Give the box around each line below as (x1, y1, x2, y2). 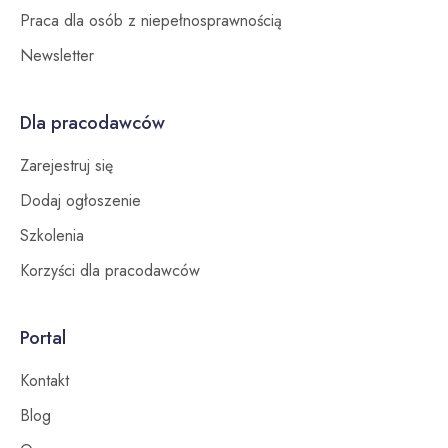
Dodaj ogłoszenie (20, 188, 141, 212)
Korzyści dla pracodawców (20, 258, 200, 282)
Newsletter (20, 43, 94, 67)
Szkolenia (20, 223, 84, 247)
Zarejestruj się (20, 153, 113, 177)
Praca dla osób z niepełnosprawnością (20, 8, 282, 32)
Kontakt (20, 368, 69, 392)
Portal (20, 324, 66, 351)
